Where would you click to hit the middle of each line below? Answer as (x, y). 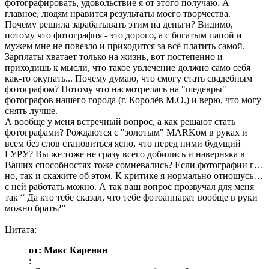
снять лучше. (31, 111)
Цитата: (21, 230)
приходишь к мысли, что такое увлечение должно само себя (128, 68)
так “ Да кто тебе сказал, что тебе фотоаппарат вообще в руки (131, 198)
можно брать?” (35, 208)
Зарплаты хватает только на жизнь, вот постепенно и (114, 57)
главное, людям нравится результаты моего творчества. (118, 14)
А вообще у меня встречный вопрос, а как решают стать (120, 122)
